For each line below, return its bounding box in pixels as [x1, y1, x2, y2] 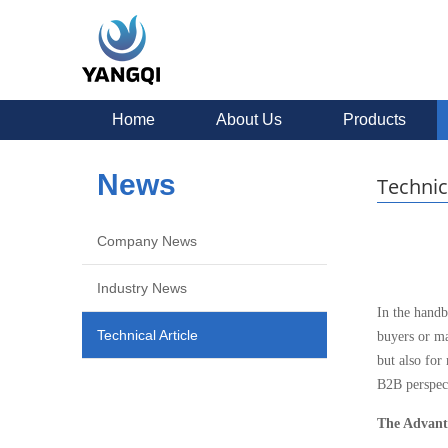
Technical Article [97, 327, 198, 343]
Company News [97, 233, 197, 249]
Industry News [97, 280, 187, 296]
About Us [216, 111, 282, 128]
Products [343, 111, 406, 128]
